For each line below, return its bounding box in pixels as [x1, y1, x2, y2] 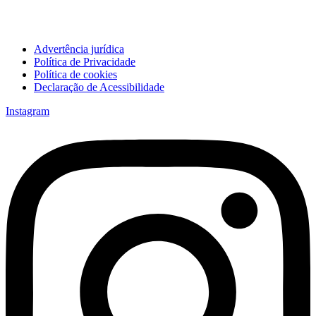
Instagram [6, 105, 49, 118]
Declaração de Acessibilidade [34, 81, 164, 94]
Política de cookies [34, 68, 117, 81]
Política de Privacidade [34, 56, 135, 68]
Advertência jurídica [34, 43, 124, 56]
